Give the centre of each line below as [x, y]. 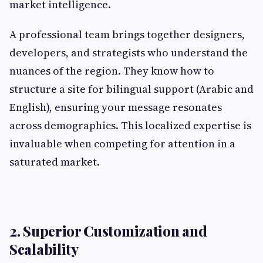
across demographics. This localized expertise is [130, 126]
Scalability [44, 249]
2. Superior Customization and [108, 231]
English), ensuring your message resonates [116, 107]
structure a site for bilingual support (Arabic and [131, 89]
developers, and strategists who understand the [129, 53]
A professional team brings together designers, [127, 35]
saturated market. [55, 162]
